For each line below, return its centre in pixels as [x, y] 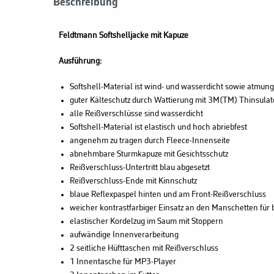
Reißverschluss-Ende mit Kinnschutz [133, 181]
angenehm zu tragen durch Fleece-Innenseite [150, 141]
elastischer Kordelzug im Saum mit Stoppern [146, 221]
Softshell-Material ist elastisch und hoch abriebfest [158, 127]
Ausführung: [80, 61]
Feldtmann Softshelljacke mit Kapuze [124, 35]
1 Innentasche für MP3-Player [123, 262]
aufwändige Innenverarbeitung [125, 235]
